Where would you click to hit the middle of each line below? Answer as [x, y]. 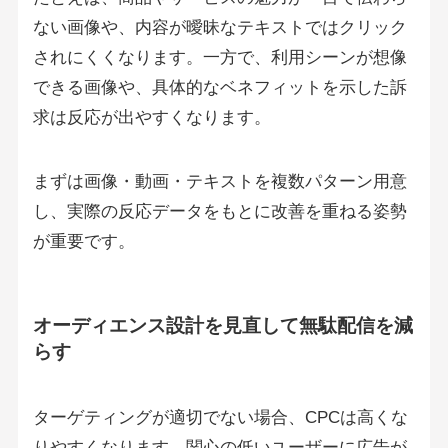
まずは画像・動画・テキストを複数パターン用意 [219, 182]
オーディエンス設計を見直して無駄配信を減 [222, 326]
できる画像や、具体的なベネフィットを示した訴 [219, 88]
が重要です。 [83, 242]
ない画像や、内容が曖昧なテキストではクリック [219, 28]
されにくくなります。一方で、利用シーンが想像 [219, 58]
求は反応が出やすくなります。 [151, 118]
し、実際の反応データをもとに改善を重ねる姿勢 [219, 212]
